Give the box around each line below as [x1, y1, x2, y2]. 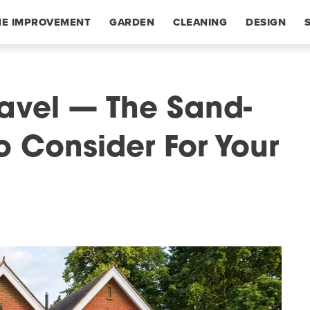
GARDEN [109, 15, 154, 30]
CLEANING [173, 15, 227, 30]
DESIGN [246, 15, 286, 30]
